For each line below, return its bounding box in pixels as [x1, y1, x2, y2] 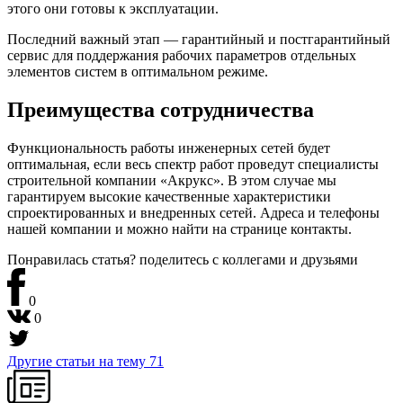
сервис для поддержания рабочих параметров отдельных [7, 48, 356, 64]
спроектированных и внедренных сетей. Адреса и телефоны [7, 205, 380, 221]
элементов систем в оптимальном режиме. [7, 64, 268, 80]
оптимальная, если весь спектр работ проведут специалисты [7, 157, 379, 173]
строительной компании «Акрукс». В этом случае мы [7, 173, 336, 189]
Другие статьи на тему [7, 353, 149, 369]
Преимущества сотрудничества [7, 98, 314, 122]
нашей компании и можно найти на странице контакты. [7, 221, 352, 237]
